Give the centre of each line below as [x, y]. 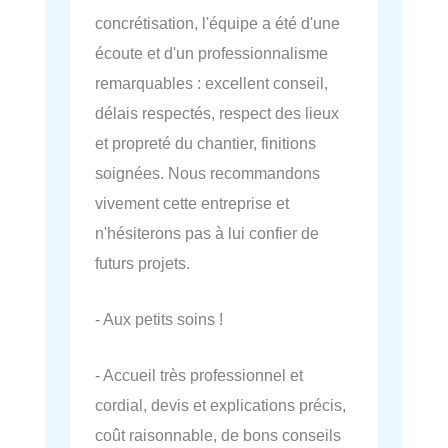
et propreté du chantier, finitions [205, 142]
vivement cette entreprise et [192, 202]
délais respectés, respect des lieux [217, 112]
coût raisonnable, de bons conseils [218, 435]
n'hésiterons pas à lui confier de [207, 232]
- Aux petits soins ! [159, 318]
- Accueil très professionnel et [199, 375]
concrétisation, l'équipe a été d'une [217, 22]
